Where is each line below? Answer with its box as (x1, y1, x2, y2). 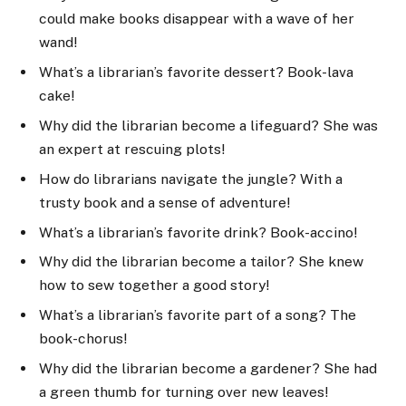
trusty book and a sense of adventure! (39, 193, 290, 211)
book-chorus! (39, 330, 127, 348)
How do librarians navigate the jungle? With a (39, 169, 343, 188)
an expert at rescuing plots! (39, 140, 225, 158)
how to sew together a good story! (39, 276, 269, 295)
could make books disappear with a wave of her (39, 9, 354, 27)
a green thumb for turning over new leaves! (39, 383, 328, 401)
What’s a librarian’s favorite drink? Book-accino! (39, 223, 357, 241)
